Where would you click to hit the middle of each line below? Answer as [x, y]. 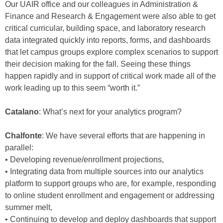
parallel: [19, 148]
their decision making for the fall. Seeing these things [98, 64]
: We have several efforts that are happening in [123, 136]
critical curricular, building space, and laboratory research [105, 28]
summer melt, [29, 207]
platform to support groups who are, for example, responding [111, 183]
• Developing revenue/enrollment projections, [84, 160]
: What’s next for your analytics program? [110, 112]
